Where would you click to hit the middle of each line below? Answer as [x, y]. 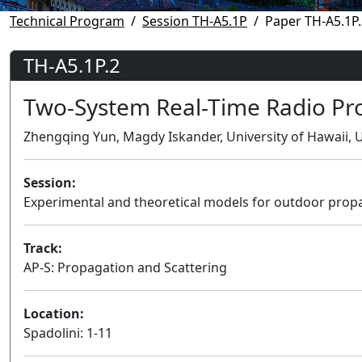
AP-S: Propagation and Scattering [125, 267]
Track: [43, 248]
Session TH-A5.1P [195, 21]
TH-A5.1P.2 [72, 65]
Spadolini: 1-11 [68, 333]
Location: [54, 313]
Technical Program [67, 21]
